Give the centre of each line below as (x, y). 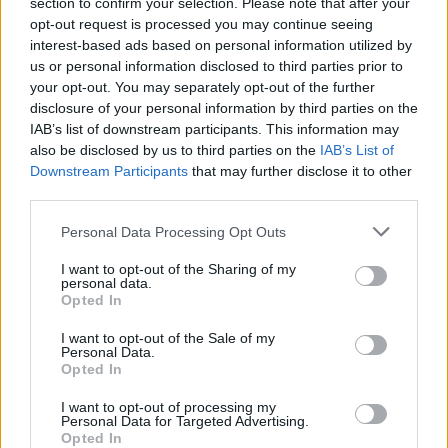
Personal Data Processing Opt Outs (173, 231)
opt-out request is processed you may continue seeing (201, 24)
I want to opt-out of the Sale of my (168, 338)
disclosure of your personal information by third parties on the (224, 108)
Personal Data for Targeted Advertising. (185, 421)
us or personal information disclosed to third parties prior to (216, 66)
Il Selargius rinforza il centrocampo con (263, 403)
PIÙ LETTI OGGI (66, 339)
